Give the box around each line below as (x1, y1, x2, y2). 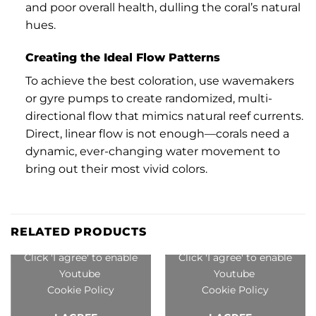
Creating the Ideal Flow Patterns (25, 51, 220, 65)
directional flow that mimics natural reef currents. (25, 109, 303, 123)
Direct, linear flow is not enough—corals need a (25, 127, 289, 141)
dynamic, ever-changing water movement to (25, 145, 280, 159)
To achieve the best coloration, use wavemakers (25, 74, 294, 88)
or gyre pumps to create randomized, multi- (25, 92, 272, 106)
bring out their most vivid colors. (25, 162, 207, 176)
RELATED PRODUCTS (11, 224, 147, 238)
